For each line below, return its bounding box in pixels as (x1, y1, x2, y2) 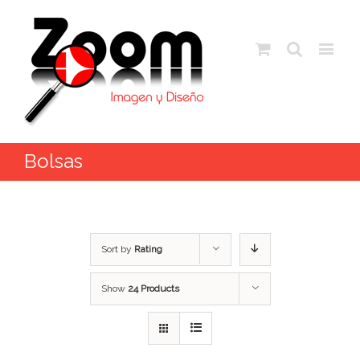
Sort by (100, 243, 134, 255)
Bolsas (24, 149, 83, 173)
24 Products (127, 283, 179, 294)
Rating (133, 243, 162, 255)
